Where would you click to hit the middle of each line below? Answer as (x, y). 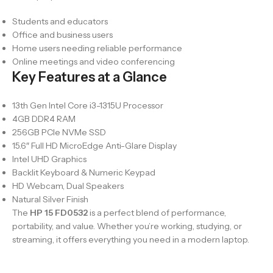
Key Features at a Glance (90, 77)
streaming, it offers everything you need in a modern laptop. (131, 239)
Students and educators (60, 21)
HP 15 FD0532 (59, 212)
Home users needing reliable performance (97, 48)
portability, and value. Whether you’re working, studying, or (127, 226)
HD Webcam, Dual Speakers (68, 186)
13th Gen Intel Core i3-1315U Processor (88, 105)
